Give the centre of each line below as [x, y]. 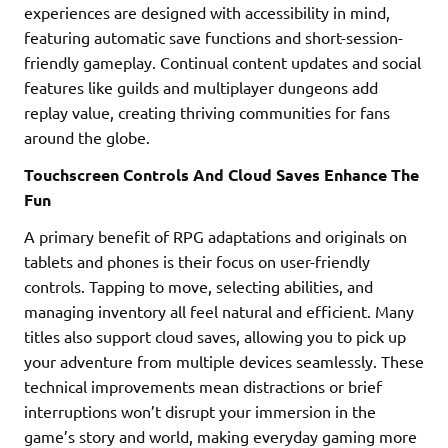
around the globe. [87, 137]
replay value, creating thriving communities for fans [207, 112]
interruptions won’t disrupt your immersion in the [200, 411]
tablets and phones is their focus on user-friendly [197, 261]
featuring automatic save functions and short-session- [213, 37]
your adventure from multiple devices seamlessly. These [224, 361]
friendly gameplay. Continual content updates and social [222, 62]
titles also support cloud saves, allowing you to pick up [215, 336]
